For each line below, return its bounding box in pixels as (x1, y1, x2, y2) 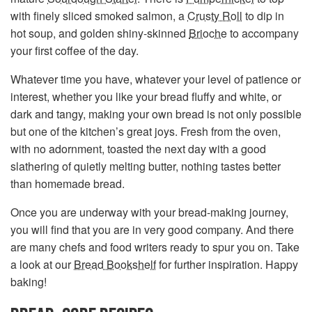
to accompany (227, 24, 299, 41)
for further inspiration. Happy (156, 256, 298, 272)
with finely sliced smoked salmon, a (10, 7, 187, 24)
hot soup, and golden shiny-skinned (10, 24, 189, 41)
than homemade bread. (10, 175, 127, 192)
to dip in (242, 7, 284, 24)
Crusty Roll (187, 7, 242, 24)
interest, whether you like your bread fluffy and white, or (10, 88, 281, 104)
